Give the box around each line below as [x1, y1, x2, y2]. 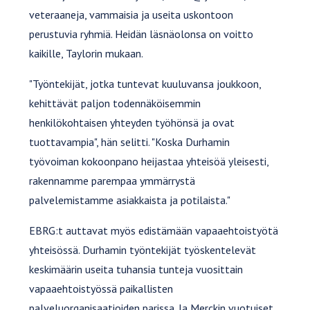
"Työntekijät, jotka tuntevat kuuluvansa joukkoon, [29, 76, 262, 91]
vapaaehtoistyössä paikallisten [29, 281, 174, 295]
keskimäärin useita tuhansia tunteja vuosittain [29, 262, 244, 276]
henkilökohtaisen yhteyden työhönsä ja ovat [29, 115, 235, 129]
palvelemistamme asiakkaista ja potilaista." [29, 192, 231, 207]
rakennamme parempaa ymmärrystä [29, 173, 196, 188]
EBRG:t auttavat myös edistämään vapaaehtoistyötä [29, 223, 279, 237]
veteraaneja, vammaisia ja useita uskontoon [29, 7, 234, 21]
